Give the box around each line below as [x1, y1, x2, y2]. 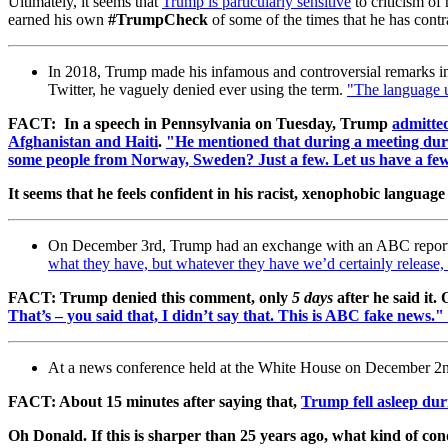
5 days [292, 288, 333, 306]
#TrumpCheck [108, 10, 208, 28]
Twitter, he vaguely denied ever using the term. [48, 80, 343, 98]
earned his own [8, 10, 108, 28]
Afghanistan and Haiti [8, 132, 158, 150]
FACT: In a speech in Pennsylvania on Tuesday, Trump [8, 114, 388, 132]
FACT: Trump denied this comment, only [8, 288, 288, 306]
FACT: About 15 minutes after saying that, [8, 392, 297, 410]
